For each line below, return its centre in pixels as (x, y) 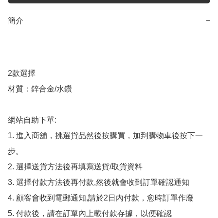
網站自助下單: (32, 120)
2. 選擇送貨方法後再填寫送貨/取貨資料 (75, 167)
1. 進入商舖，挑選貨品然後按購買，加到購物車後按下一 (105, 136)
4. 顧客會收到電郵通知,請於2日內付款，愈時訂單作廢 (101, 198)
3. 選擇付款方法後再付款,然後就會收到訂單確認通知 (99, 182)
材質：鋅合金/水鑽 (40, 89)
